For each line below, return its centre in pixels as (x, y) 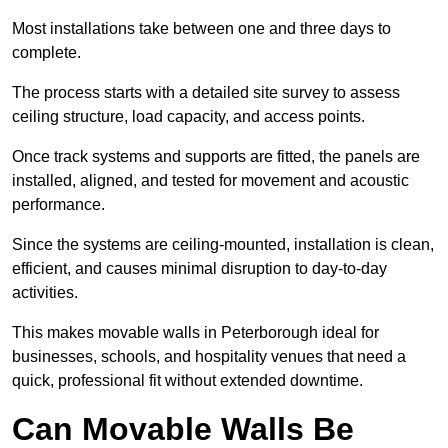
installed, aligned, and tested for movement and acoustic (210, 181)
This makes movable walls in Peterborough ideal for (195, 333)
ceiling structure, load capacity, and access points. (190, 117)
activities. (47, 293)
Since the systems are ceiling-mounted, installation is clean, (223, 245)
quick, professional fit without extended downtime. (187, 381)
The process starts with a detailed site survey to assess (206, 93)
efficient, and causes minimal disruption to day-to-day (199, 269)
